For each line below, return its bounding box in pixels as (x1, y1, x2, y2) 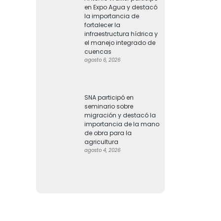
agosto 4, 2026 (84, 147, 121, 154)
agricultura (84, 138, 119, 146)
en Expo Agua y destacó (84, 3, 158, 11)
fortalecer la (84, 21, 121, 29)
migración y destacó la (84, 111, 156, 119)
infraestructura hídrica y (84, 30, 158, 38)
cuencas (84, 47, 112, 56)
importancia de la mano (84, 120, 160, 128)
